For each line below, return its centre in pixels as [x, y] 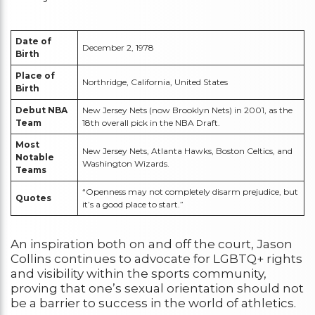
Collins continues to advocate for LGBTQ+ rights [156, 259]
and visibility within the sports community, [139, 274]
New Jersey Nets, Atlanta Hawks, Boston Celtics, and [187, 151]
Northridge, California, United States [155, 82]
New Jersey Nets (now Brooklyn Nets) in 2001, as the [187, 110]
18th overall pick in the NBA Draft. [151, 123]
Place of [35, 76]
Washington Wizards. [126, 164]
